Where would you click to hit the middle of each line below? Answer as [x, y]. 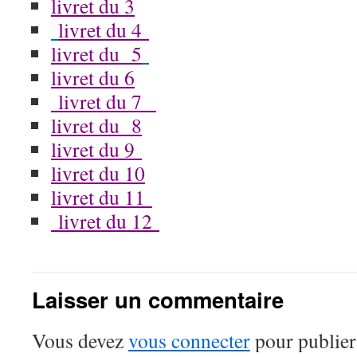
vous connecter [189, 340]
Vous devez [80, 340]
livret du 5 [96, 53]
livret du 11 [102, 197]
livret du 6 [93, 77]
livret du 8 [96, 125]
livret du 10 [98, 173]
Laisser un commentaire [158, 299]
